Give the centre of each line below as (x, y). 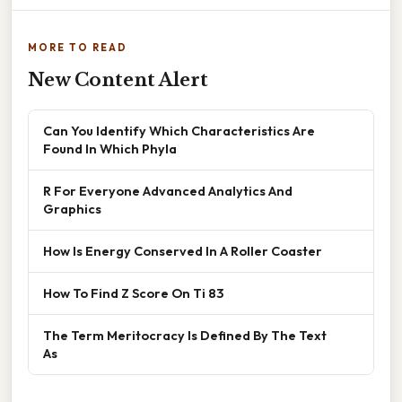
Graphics (72, 209)
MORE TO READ (78, 48)
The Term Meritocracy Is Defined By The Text (185, 336)
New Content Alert (118, 80)
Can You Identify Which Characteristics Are (179, 131)
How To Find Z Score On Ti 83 (133, 293)
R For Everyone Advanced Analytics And (168, 191)
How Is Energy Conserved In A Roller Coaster (183, 251)
